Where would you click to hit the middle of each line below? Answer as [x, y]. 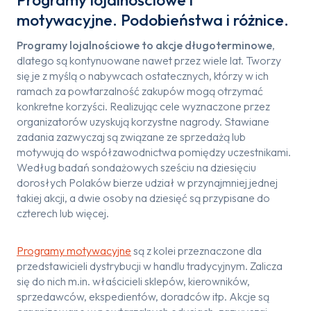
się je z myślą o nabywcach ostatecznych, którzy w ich [143, 76]
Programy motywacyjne [74, 251]
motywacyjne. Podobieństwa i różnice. [153, 19]
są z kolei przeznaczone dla [196, 251]
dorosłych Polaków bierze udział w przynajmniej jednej [147, 183]
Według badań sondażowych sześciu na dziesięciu [136, 167]
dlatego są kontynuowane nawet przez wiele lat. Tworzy [149, 60]
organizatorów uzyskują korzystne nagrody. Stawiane [143, 121]
